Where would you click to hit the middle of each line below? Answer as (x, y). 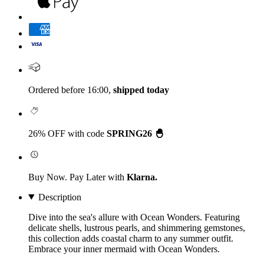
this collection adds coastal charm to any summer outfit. (131, 238)
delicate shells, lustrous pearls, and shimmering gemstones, (137, 227)
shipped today (141, 90)
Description (60, 197)
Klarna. (142, 177)
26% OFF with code (67, 133)
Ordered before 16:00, (71, 90)
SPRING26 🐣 (135, 133)
